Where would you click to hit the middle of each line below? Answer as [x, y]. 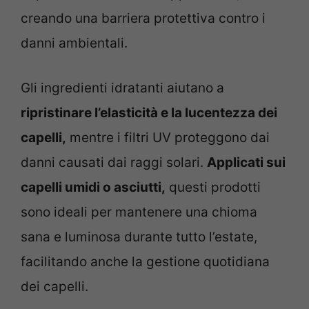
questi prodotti [213, 187]
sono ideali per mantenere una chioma [139, 212]
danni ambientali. [74, 43]
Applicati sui [246, 162]
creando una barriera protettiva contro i [143, 18]
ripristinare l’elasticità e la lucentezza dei [149, 112]
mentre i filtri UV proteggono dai [168, 137]
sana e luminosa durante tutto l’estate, [139, 237]
